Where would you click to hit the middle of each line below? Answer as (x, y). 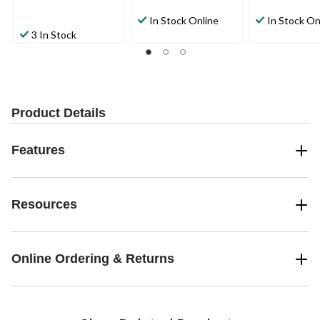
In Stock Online (184, 21)
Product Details (59, 113)
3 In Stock (54, 35)
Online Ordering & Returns (93, 259)
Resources (44, 205)
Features (38, 150)
